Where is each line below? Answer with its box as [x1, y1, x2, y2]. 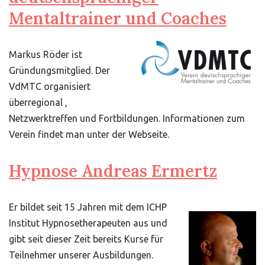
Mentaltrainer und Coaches [9, 8, 227, 29]
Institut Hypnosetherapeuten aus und [9, 218, 167, 228]
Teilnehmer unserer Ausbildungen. [9, 250, 153, 260]
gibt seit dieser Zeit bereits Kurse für [9, 234, 163, 244]
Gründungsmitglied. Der [9, 65, 110, 76]
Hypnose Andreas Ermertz [9, 160, 217, 182]
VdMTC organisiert [9, 81, 91, 92]
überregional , [9, 97, 67, 108]
